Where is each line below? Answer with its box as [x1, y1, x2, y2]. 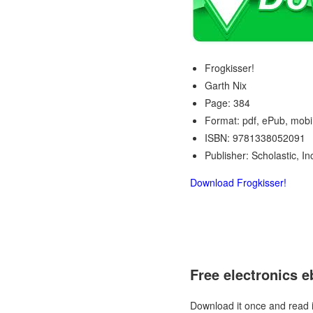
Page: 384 [205, 96, 250, 110]
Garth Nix [205, 78, 247, 92]
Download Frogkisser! [190, 175, 286, 189]
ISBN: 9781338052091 [205, 131, 305, 145]
